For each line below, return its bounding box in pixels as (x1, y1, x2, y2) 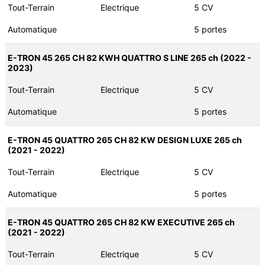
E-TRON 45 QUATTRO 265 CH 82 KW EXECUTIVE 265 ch (7, 217, 235, 228)
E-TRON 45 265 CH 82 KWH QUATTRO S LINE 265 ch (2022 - (7, 53, 251, 63)
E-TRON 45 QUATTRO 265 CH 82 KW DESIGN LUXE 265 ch (7, 135, 242, 146)
